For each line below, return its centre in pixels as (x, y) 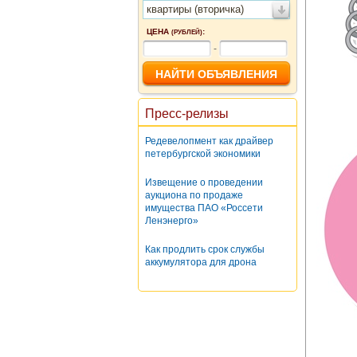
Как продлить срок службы (205, 249)
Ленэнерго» (172, 221)
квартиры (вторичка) (195, 9)
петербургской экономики (203, 154)
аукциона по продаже (194, 195)
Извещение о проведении (204, 182)
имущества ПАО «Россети (204, 208)
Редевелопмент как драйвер (209, 141)
